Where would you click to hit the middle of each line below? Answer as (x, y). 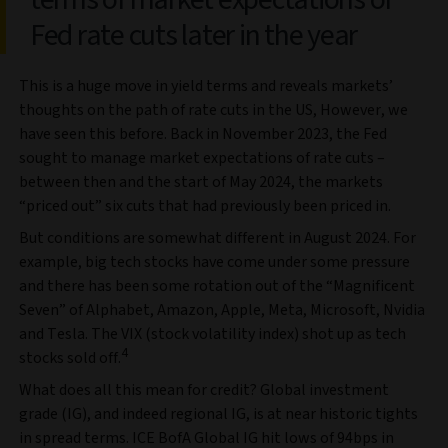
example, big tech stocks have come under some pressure (214, 262)
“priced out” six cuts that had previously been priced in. (205, 206)
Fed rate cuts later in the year (194, 36)
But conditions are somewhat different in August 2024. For (217, 238)
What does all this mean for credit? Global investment (204, 390)
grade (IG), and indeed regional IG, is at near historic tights (218, 414)
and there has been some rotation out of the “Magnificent (217, 286)
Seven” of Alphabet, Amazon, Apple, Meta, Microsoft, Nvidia (222, 310)
